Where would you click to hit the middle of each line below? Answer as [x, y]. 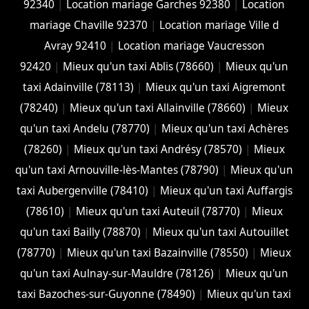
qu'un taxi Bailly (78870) [80, 232]
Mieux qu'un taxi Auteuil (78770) [158, 211]
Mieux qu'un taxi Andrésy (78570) [158, 149]
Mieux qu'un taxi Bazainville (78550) [158, 252]
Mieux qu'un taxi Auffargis [226, 190]
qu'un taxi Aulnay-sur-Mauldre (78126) [117, 273]
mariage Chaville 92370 [89, 25]
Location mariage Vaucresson [191, 46]
